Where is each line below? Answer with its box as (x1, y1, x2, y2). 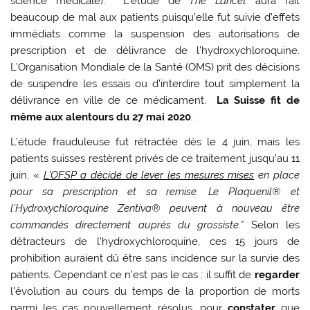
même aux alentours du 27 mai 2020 (10, 111, 192, 124)
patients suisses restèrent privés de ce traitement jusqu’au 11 (10, 152, 300, 165)
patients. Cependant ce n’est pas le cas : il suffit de (10, 268, 255, 281)
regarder (254, 268, 300, 281)
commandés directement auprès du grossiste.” (10, 218, 251, 231)
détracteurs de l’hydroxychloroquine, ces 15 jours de (10, 235, 300, 248)
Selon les (250, 218, 300, 231)
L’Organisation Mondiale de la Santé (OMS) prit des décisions (10, 61, 300, 74)
